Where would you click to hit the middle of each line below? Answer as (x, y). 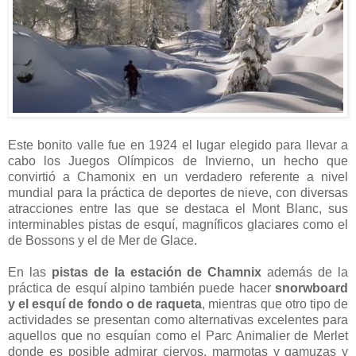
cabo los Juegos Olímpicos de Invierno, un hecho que (178, 161)
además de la (308, 273)
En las (30, 273)
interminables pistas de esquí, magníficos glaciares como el (178, 225)
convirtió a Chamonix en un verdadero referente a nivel (178, 177)
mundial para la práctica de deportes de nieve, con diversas (178, 193)
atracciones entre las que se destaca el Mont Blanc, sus (178, 209)
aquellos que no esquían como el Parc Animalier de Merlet (178, 336)
